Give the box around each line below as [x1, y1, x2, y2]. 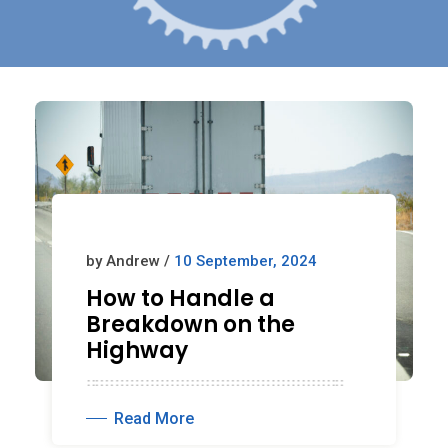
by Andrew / [86, 251, 174, 270]
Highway [86, 334, 188, 366]
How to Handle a [86, 282, 275, 314]
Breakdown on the [86, 308, 295, 340]
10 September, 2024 [174, 251, 317, 270]
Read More [114, 408, 194, 428]
